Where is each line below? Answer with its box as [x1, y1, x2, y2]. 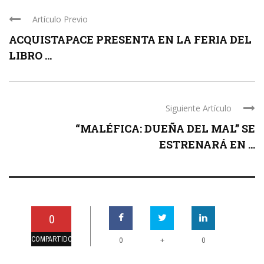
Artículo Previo [32, 13, 88, 25]
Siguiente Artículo [166, 102, 232, 114]
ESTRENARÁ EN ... [159, 137, 255, 151]
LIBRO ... [9, 48, 52, 62]
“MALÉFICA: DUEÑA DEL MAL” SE [75, 121, 255, 136]
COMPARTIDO [31, 234, 72, 244]
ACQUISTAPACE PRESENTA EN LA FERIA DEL [9, 32, 252, 47]
